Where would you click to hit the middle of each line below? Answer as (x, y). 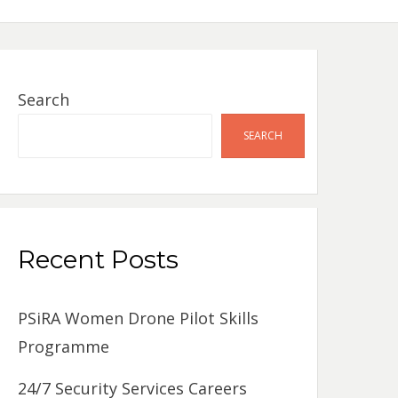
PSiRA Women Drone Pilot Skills (139, 318)
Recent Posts (99, 259)
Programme (64, 346)
